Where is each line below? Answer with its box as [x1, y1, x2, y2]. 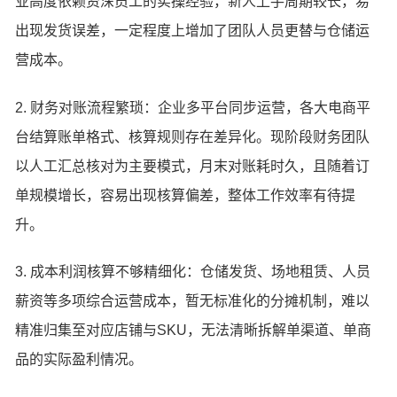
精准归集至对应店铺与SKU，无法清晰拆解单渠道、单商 [15, 323, 372, 339]
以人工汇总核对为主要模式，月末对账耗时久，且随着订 [15, 158, 370, 174]
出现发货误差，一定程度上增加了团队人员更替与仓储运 [15, 23, 370, 38]
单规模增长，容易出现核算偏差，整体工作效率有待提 [15, 187, 356, 203]
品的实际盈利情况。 [15, 352, 144, 368]
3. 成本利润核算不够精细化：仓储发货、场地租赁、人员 [15, 264, 371, 280]
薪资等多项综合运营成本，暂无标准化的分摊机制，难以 [15, 293, 370, 309]
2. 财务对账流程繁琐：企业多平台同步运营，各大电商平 [15, 99, 371, 115]
